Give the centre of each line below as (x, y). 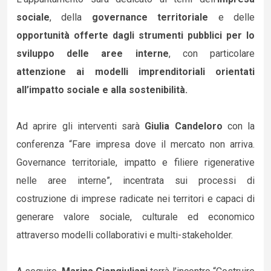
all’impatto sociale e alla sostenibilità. (102, 90)
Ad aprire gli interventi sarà (81, 126)
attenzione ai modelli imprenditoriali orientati (135, 72)
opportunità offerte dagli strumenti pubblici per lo (135, 35)
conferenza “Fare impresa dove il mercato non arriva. (135, 144)
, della (66, 17)
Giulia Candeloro (186, 126)
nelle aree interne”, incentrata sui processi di (135, 181)
